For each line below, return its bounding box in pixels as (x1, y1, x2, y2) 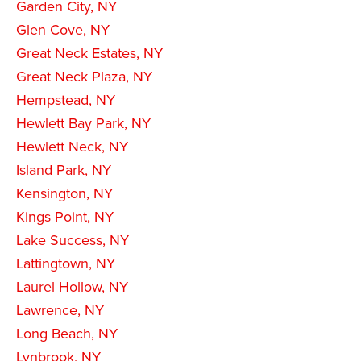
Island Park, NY (16, 160, 111, 179)
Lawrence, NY (16, 301, 104, 319)
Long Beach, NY (16, 324, 118, 342)
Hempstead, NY (16, 90, 115, 109)
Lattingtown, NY (16, 254, 115, 272)
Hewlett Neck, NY (16, 137, 128, 156)
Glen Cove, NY (16, 20, 110, 39)
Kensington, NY (16, 184, 113, 202)
